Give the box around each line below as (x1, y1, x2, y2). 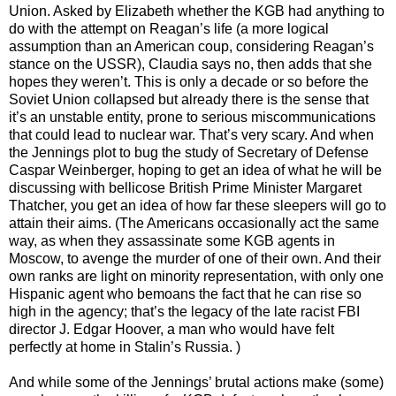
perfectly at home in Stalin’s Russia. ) (9, 339, 240, 354)
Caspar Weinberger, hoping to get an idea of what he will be (9, 162, 382, 178)
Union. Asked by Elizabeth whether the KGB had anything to (9, 3, 385, 19)
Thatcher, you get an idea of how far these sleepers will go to (9, 197, 386, 213)
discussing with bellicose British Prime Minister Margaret (9, 179, 362, 195)
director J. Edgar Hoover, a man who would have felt (9, 321, 334, 337)
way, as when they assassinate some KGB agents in (9, 232, 335, 248)
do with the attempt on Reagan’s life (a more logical (9, 20, 329, 36)
